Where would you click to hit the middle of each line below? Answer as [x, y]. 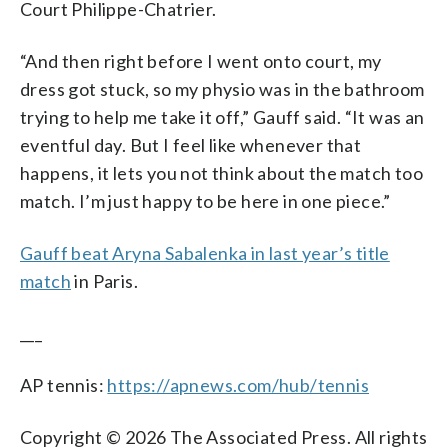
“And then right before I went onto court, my [201, 60]
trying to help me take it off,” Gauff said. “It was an [222, 116]
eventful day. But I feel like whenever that [191, 144]
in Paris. [105, 280]
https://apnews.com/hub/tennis [238, 384]
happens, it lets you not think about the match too [221, 172]
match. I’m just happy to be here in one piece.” [205, 200]
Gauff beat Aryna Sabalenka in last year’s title [205, 252]
